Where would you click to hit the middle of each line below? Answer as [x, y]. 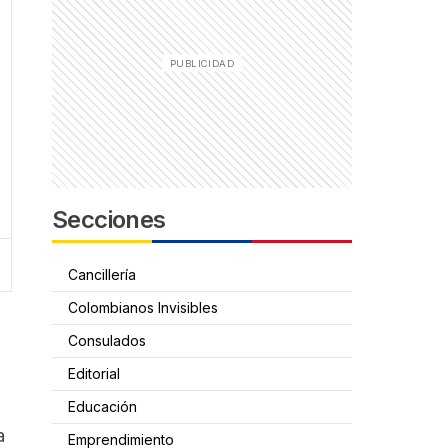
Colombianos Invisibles [143, 307]
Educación [102, 406]
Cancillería [102, 274]
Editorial [94, 373]
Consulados [107, 340]
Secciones [109, 219]
